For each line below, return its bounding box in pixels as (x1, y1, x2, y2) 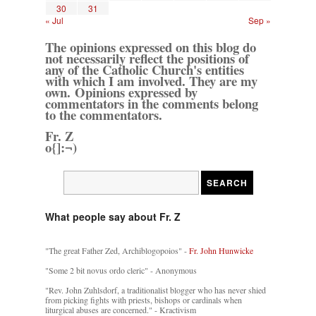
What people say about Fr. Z (45, 209, 181, 224)
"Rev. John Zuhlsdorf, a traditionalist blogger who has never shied (45, 284, 266, 296)
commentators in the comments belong (45, 94, 258, 114)
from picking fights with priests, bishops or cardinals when (45, 294, 242, 306)
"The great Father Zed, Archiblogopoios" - (45, 245, 189, 257)
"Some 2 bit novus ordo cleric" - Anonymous (45, 265, 197, 276)
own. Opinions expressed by (45, 83, 197, 102)
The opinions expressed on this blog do (45, 37, 256, 57)
